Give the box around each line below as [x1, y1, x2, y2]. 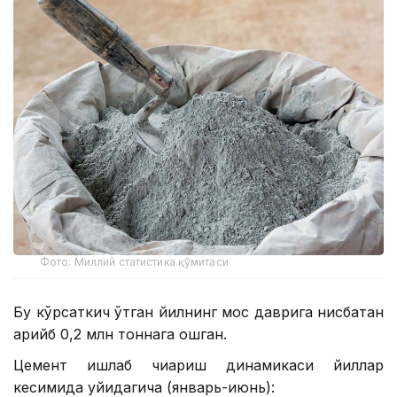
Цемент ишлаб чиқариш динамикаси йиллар [13, 356, 384, 375]
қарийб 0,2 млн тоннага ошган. [13, 325, 227, 344]
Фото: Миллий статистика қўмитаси [40, 255, 229, 269]
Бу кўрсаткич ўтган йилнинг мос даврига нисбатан [13, 303, 384, 322]
